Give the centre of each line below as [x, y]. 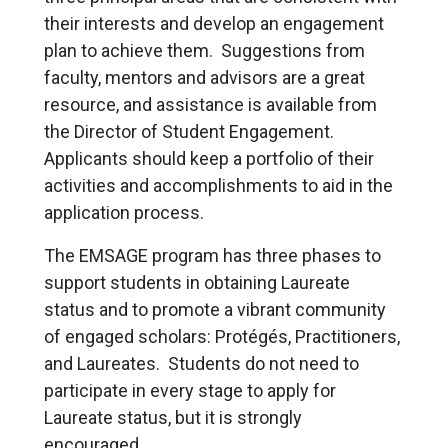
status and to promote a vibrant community [215, 310]
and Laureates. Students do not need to [201, 364]
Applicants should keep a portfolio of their [209, 159]
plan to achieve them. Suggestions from [204, 51]
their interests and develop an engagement [214, 24]
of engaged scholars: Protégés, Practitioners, [222, 337]
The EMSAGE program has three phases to [212, 256]
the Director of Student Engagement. [189, 132]
